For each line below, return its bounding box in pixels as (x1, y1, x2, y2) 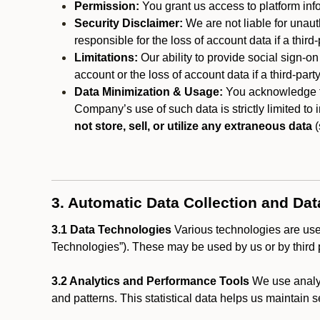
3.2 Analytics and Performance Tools (51, 275, 249, 287)
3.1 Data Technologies (51, 224, 171, 236)
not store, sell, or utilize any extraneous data (74, 120, 312, 132)
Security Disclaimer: (74, 17, 183, 29)
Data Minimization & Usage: (74, 86, 223, 98)
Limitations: (74, 51, 138, 64)
